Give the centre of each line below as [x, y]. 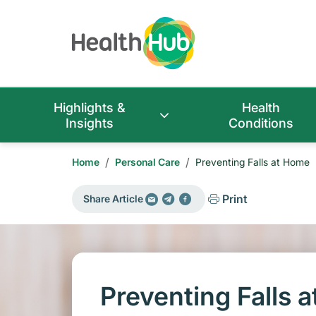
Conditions [261, 123]
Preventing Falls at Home [253, 162]
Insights [90, 123]
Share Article [113, 199]
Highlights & [90, 108]
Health [261, 108]
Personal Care [147, 162]
